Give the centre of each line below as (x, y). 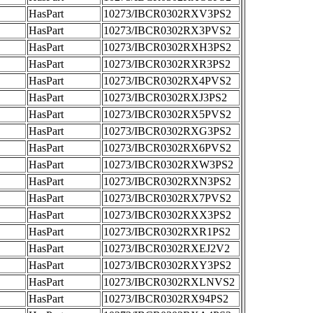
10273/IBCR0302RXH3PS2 (167, 47)
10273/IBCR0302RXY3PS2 (167, 265)
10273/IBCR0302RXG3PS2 (167, 131)
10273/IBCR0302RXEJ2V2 (167, 248)
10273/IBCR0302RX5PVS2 (167, 114)
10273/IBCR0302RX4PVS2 (167, 81)
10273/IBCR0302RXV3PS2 (167, 14)
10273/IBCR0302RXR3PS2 (167, 64)
